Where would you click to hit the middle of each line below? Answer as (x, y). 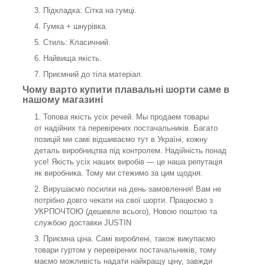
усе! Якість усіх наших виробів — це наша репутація (128, 161)
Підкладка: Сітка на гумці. (92, 11)
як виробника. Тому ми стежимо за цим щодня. (119, 173)
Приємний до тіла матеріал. (93, 75)
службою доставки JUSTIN (83, 222)
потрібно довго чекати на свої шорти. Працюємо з (124, 200)
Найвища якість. (74, 59)
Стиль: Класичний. (78, 43)
